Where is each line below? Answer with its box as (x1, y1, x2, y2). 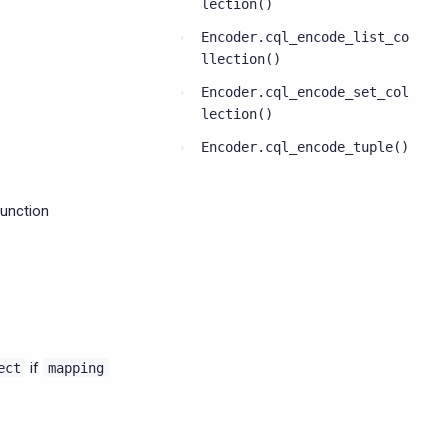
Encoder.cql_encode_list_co (201, 29, 409, 45)
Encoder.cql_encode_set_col (201, 84, 409, 100)
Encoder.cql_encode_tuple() (201, 139, 409, 155)
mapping (48, 360, 104, 376)
